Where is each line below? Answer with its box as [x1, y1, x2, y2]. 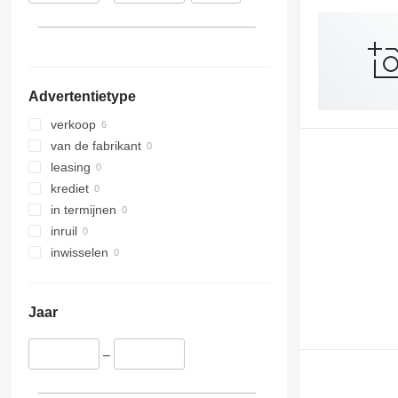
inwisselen [50, 245, 108, 260]
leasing [50, 160, 91, 175]
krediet [50, 181, 89, 196]
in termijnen [50, 203, 116, 218]
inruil [50, 224, 77, 239]
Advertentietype [28, 89, 136, 105]
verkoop [50, 117, 96, 132]
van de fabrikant [50, 139, 141, 154]
